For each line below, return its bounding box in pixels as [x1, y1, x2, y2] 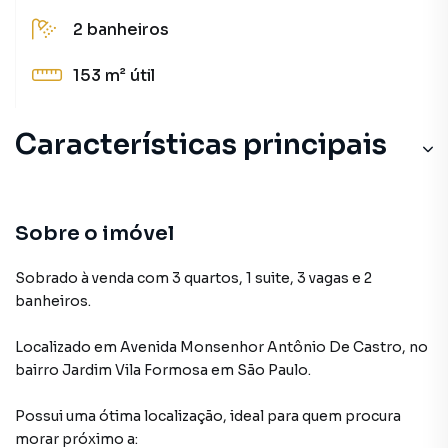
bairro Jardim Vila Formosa [15, 361, 208, 379]
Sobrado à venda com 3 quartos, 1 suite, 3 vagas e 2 [15, 269, 372, 287]
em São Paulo [211, 361, 308, 379]
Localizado [15, 338, 91, 356]
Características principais [15, 127, 387, 162]
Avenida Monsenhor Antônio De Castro [120, 338, 402, 356]
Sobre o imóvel [15, 221, 174, 246]
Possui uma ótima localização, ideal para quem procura [15, 407, 401, 425]
